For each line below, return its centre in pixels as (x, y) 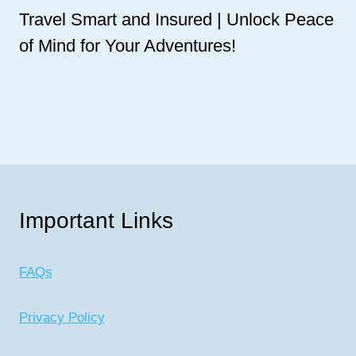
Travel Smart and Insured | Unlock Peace (176, 19)
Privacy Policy (62, 317)
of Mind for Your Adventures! (128, 45)
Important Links (96, 220)
